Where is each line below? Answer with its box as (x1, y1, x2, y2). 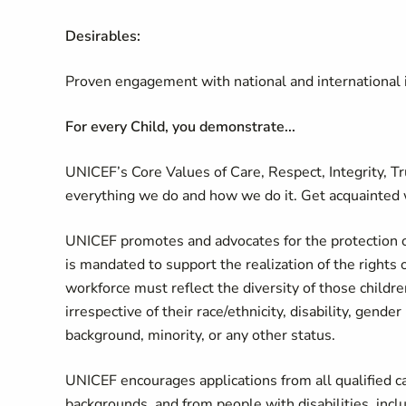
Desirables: (65, 26, 140, 46)
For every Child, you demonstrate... (65, 117, 295, 137)
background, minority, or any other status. (65, 325, 335, 345)
